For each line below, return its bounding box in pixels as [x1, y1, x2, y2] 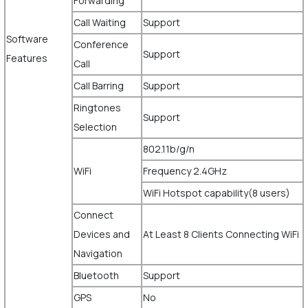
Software [5, 32, 48, 45]
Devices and [73, 228, 130, 241]
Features [5, 52, 47, 65]
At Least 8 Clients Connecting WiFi [142, 228, 299, 241]
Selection [73, 120, 119, 133]
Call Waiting [73, 16, 126, 29]
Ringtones [73, 101, 121, 114]
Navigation [73, 247, 122, 260]
